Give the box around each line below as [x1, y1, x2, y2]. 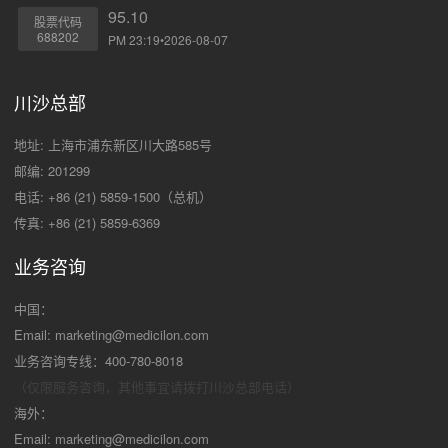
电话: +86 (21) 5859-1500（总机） [14, 187, 212, 207]
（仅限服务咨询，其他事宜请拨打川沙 [14, 377, 235, 397]
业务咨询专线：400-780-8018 [14, 351, 183, 371]
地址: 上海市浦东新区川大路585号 [14, 135, 212, 155]
